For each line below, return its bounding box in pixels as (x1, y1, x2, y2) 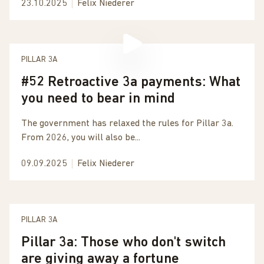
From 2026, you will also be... (21, 133, 140, 143)
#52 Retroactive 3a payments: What (21, 75, 240, 90)
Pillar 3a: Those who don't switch (21, 236, 226, 250)
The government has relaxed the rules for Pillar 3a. (21, 119, 233, 128)
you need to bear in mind (21, 92, 175, 106)
